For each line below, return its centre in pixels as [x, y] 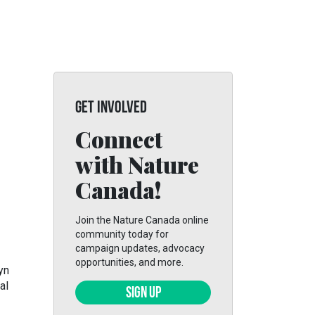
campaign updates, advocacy [140, 248]
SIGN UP [143, 294]
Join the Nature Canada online [142, 220]
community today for [122, 234]
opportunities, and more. [129, 262]
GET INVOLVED [111, 108]
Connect [119, 139]
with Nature [137, 164]
